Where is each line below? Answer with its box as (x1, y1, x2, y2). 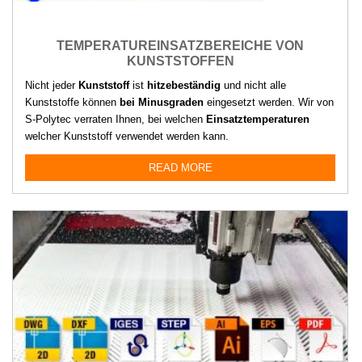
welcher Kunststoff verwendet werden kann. (25, 130, 229, 143)
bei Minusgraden (120, 96, 204, 109)
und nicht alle (221, 79, 286, 92)
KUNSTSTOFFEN (126, 54, 234, 69)
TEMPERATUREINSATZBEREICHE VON (57, 39, 304, 53)
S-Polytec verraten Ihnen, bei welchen (25, 113, 206, 126)
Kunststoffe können (25, 96, 120, 109)
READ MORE (148, 162, 213, 175)
